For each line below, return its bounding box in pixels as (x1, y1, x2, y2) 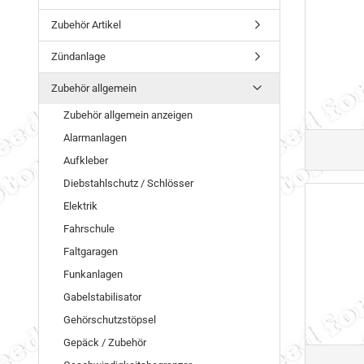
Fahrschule (63, 223, 115, 235)
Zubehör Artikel (51, 19, 121, 31)
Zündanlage (51, 50, 106, 63)
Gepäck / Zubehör (63, 336, 146, 349)
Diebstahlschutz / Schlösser (63, 177, 193, 189)
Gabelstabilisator (63, 291, 141, 303)
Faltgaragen (63, 245, 118, 258)
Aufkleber (63, 154, 108, 167)
